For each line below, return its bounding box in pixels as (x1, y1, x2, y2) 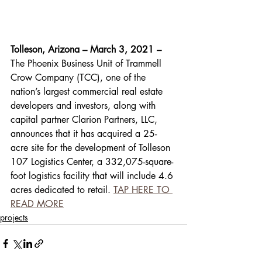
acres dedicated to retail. (11, 183, 113, 196)
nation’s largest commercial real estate (11, 85, 166, 98)
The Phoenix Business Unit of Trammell (11, 57, 164, 70)
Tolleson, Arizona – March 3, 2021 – (11, 43, 164, 56)
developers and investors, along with (11, 99, 158, 112)
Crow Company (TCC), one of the (11, 71, 149, 84)
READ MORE (11, 197, 64, 210)
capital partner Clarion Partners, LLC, (11, 113, 160, 126)
